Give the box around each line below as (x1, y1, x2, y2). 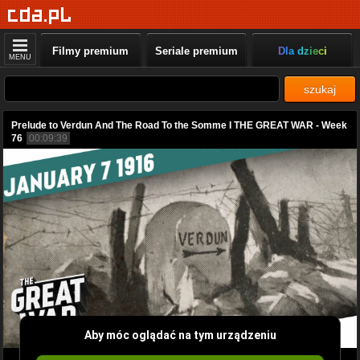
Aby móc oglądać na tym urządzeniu (84, 328, 276, 342)
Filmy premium (52, 45, 129, 57)
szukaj (304, 83, 336, 96)
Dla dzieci (277, 45, 327, 57)
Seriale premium (154, 45, 238, 57)
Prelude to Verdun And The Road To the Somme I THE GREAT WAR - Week (11, 120, 347, 131)
